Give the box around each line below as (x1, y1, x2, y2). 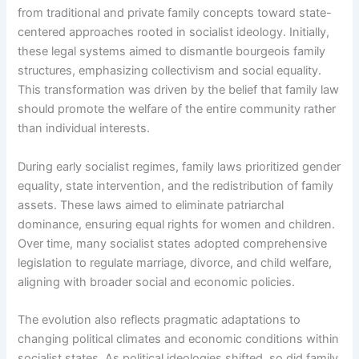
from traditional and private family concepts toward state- (18, 6, 333, 21)
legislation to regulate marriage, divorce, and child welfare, (18, 255, 333, 270)
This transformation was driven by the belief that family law (18, 83, 340, 98)
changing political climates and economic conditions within (18, 332, 340, 347)
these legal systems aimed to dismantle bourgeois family (18, 44, 326, 59)
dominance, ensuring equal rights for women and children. (18, 216, 336, 232)
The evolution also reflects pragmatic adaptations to (18, 313, 301, 328)
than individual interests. (18, 121, 151, 136)
